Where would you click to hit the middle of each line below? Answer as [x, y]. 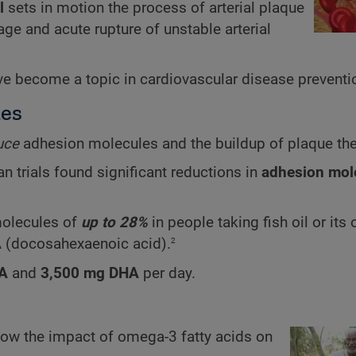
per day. [167, 273]
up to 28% [114, 223]
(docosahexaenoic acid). [86, 244]
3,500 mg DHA [90, 273]
